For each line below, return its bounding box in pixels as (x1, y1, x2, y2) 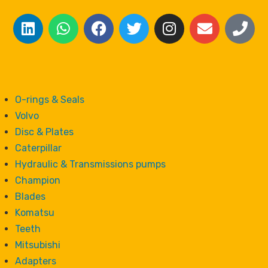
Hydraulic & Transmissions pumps (15, 158, 166, 170)
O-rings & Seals (15, 93, 84, 105)
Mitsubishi (15, 239, 60, 251)
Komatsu (15, 206, 54, 218)
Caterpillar (15, 142, 62, 154)
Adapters (15, 255, 56, 267)
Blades (15, 190, 45, 202)
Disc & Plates (15, 126, 74, 138)
